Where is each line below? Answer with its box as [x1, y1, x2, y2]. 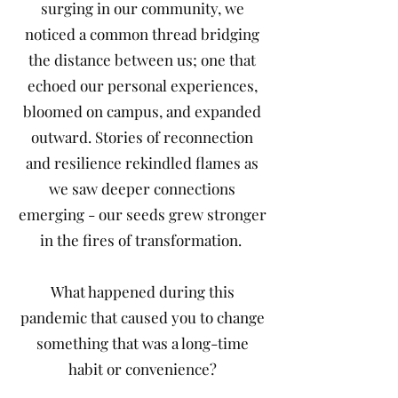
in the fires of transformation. [39, 230, 245, 250]
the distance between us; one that [28, 50, 256, 69]
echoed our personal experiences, [27, 76, 258, 95]
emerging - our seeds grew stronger [18, 204, 267, 224]
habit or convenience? [68, 359, 217, 378]
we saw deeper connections [49, 179, 235, 198]
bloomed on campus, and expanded [23, 101, 261, 121]
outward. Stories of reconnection [31, 127, 253, 147]
